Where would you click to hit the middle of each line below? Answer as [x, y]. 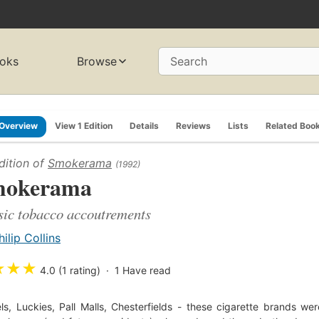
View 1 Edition [84, 125]
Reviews [193, 125]
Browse [97, 62]
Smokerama [80, 163]
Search [189, 62]
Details [144, 125]
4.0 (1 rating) [70, 270]
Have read [147, 270]
